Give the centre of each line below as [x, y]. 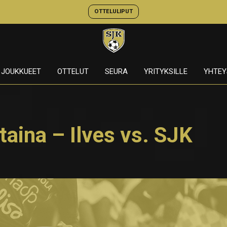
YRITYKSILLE [165, 71]
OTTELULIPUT [113, 11]
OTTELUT [73, 71]
